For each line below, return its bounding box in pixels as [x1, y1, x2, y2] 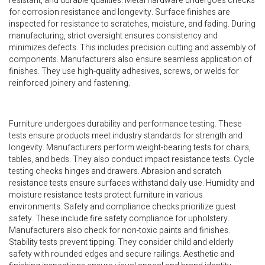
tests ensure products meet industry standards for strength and [9, 129, 243, 142]
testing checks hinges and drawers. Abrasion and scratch [9, 164, 221, 177]
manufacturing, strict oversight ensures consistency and [9, 29, 218, 42]
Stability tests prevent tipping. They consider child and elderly [9, 235, 234, 248]
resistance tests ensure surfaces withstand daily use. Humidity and [9, 176, 254, 189]
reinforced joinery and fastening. [9, 76, 130, 89]
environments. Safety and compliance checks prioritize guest [9, 200, 236, 213]
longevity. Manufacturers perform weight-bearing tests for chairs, [9, 141, 251, 154]
